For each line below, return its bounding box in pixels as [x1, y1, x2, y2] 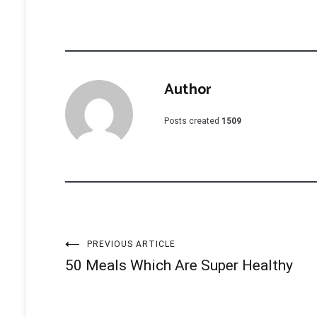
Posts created [164, 115, 219, 126]
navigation [64, 270, 186, 312]
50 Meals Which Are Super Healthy [65, 256, 293, 274]
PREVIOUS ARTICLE [87, 238, 175, 249]
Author [164, 77, 212, 102]
